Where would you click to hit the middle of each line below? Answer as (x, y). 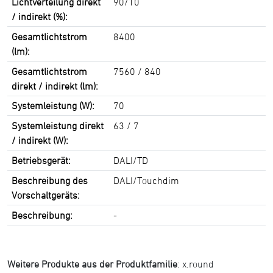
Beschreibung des (50, 180)
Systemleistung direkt (58, 125)
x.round (198, 264)
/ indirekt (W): (40, 140)
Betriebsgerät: (41, 160)
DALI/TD (131, 160)
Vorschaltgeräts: (46, 195)
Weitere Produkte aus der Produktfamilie (92, 264)
